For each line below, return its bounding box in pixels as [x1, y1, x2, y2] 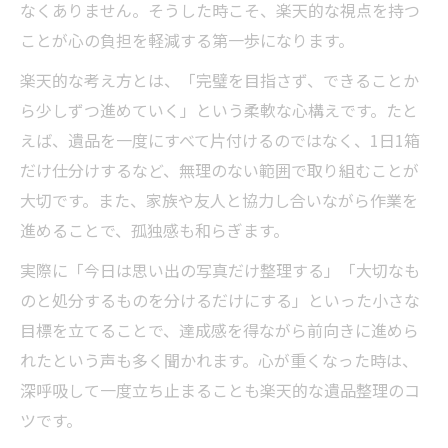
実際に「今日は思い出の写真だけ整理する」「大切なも [20, 258, 420, 282]
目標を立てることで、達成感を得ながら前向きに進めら [20, 318, 419, 342]
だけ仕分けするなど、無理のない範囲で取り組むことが [20, 158, 419, 182]
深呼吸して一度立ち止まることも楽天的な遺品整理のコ [20, 378, 420, 402]
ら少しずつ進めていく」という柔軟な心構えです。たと [20, 98, 418, 122]
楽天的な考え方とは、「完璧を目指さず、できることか [20, 68, 419, 92]
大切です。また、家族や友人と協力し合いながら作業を [20, 188, 418, 212]
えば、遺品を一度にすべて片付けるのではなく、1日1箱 [20, 128, 420, 152]
